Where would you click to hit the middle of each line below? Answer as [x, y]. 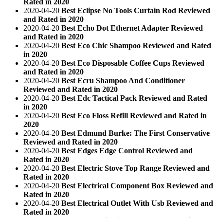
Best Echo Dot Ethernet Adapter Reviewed [132, 28]
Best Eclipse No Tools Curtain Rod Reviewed [136, 10]
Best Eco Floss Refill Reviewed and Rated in [134, 115]
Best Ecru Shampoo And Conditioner [123, 80]
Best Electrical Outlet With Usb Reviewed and [137, 203]
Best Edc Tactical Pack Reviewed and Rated [134, 98]
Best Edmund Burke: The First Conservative [136, 133]
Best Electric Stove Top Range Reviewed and [136, 168]
